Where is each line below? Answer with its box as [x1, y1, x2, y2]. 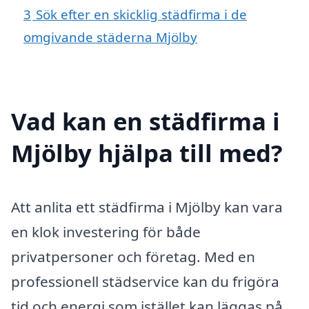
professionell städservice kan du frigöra [11, 271, 279, 291]
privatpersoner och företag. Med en [11, 246, 255, 266]
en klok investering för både [11, 221, 201, 241]
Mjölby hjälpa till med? [11, 136, 283, 169]
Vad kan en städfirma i [11, 104, 280, 137]
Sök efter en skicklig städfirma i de [36, 5, 247, 23]
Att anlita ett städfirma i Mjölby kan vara [11, 197, 283, 217]
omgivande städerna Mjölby [23, 28, 197, 46]
